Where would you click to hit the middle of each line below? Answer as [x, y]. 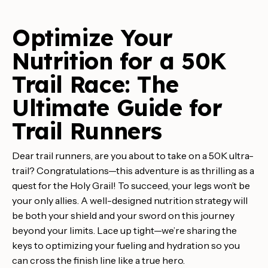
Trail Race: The [95, 84]
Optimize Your [93, 38]
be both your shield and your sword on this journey [123, 216]
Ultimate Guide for [117, 108]
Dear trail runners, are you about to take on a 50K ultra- [133, 156]
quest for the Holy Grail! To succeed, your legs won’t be [131, 186]
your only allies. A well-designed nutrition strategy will [130, 201]
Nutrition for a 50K [119, 61]
